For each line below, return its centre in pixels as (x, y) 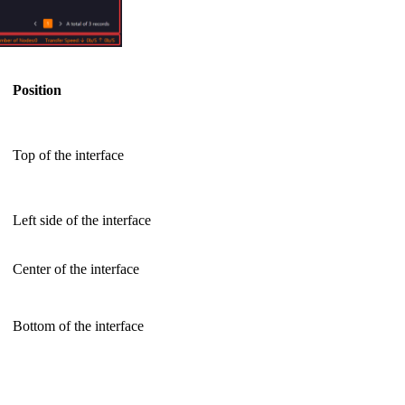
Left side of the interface (82, 221)
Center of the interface (76, 269)
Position (37, 90)
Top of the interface (68, 155)
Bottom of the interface (78, 326)
